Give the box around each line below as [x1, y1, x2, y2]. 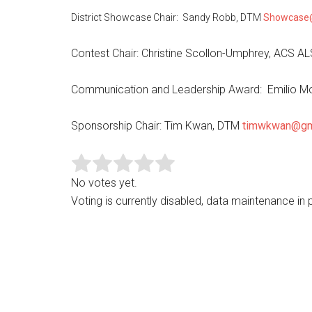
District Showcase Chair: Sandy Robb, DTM [71, 12, 263, 23]
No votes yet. [71, 176, 137, 189]
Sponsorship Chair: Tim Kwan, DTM [71, 119, 242, 132]
